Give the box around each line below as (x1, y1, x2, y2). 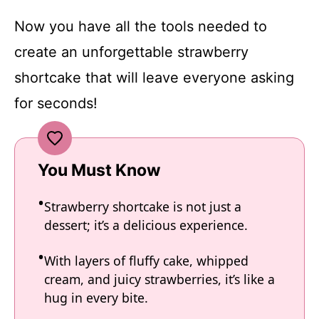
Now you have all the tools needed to (14, 17, 267, 35)
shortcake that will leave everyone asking (14, 68, 294, 86)
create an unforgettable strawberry (14, 43, 249, 61)
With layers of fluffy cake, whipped (44, 251, 249, 269)
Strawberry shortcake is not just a (44, 197, 241, 215)
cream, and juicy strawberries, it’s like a (44, 270, 275, 288)
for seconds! (14, 94, 98, 112)
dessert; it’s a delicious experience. (44, 216, 248, 234)
